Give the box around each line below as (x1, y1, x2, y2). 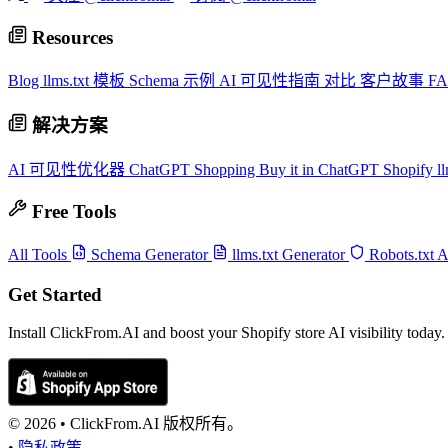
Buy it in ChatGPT (259, 160, 383, 178)
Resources (26, 26, 113, 48)
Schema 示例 (129, 72, 219, 90)
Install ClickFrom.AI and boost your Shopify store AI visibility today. (8, 324, 445, 342)
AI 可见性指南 (219, 72, 324, 90)
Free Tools (26, 200, 116, 222)
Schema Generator (87, 245, 212, 263)
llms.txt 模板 (43, 72, 129, 90)
